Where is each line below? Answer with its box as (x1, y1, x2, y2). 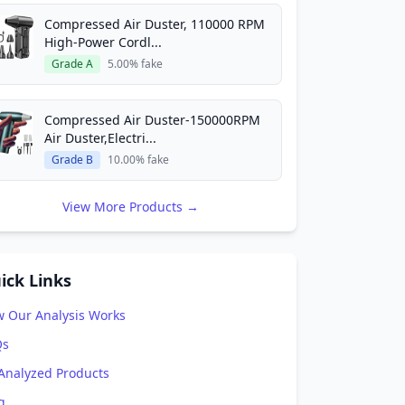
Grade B (52, 152, 93, 167)
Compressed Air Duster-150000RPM (44, 111, 260, 128)
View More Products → (61, 198, 199, 215)
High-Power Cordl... (44, 33, 162, 51)
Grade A (52, 56, 93, 71)
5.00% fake (108, 56, 163, 71)
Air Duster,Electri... (44, 129, 156, 146)
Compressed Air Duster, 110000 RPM (44, 15, 265, 33)
